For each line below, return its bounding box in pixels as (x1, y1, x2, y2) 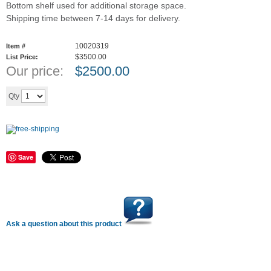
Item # (6, 42, 25, 50)
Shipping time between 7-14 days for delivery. (6, 13, 180, 23)
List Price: (6, 53, 38, 60)
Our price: (6, 64, 64, 79)
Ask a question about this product (6, 220, 123, 228)
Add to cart (71, 90, 123, 102)
